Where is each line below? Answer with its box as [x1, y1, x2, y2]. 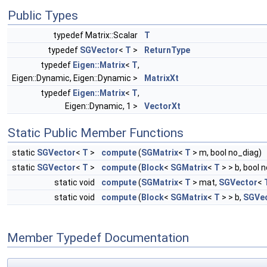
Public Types [8, 8, 78, 23]
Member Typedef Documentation [7, 231, 189, 246]
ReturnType [144, 45, 190, 55]
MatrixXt [144, 73, 179, 83]
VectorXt [144, 101, 181, 111]
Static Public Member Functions [8, 125, 184, 140]
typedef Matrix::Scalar [53, 30, 139, 40]
